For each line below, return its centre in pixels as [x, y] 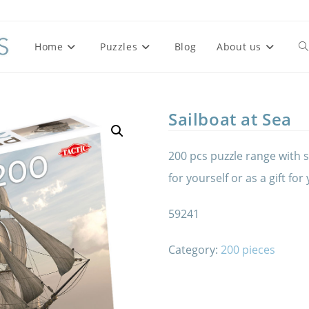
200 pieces [248, 250]
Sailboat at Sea [230, 119]
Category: [195, 250]
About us [239, 47]
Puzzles [119, 47]
